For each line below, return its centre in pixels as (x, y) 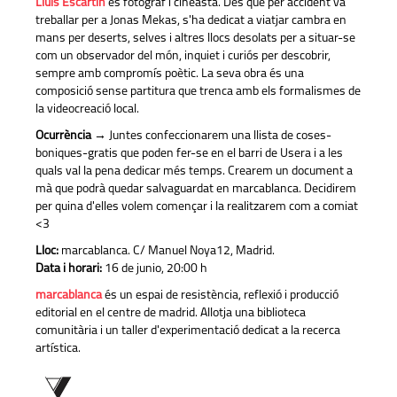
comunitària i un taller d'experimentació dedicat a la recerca (188, 331)
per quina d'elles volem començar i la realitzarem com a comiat (197, 207)
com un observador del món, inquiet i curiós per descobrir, (183, 57)
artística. (58, 349)
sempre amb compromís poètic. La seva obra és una (170, 74)
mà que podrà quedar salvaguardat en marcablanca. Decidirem (196, 190)
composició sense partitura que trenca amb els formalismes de (198, 92)
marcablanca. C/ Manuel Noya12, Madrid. (167, 252)
